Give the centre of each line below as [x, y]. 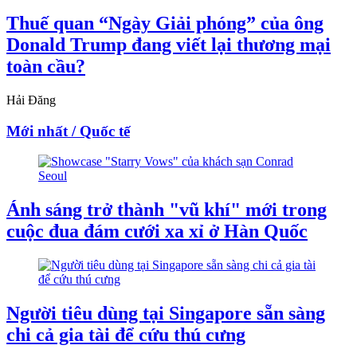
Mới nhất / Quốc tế [68, 131]
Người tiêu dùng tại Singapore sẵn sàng [166, 314]
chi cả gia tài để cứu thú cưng [126, 335]
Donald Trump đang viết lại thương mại [169, 44]
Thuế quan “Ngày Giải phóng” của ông [165, 23]
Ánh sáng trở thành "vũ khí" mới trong [167, 210]
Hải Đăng [31, 100]
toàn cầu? [46, 66]
